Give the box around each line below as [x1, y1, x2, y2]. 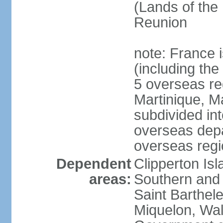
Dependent [56, 156, 131, 172]
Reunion [133, 14, 187, 30]
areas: [89, 171, 131, 187]
